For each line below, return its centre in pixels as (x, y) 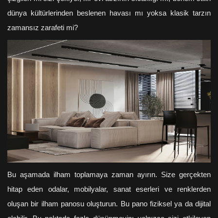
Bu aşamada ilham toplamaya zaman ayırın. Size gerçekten (109, 174)
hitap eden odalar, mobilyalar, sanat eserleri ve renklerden (109, 189)
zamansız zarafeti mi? (43, 28)
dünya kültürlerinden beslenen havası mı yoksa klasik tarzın (109, 13)
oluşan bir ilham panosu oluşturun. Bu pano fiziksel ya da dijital (109, 204)
